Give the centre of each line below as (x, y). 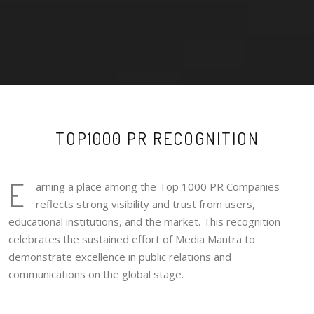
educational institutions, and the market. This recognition (144, 221)
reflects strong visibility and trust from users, (145, 204)
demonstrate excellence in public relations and (120, 256)
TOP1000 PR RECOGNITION (157, 138)
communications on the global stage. (96, 274)
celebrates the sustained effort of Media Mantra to (132, 239)
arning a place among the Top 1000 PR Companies (158, 186)
